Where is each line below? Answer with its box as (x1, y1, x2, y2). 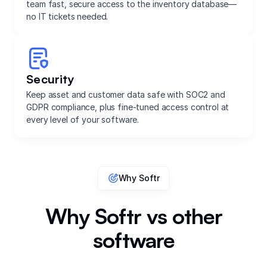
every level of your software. (26, 114, 139, 125)
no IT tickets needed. (26, 11, 108, 21)
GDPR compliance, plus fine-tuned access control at (26, 101, 229, 112)
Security (26, 71, 74, 86)
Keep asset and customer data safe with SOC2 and (26, 89, 225, 100)
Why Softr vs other (45, 202, 222, 229)
